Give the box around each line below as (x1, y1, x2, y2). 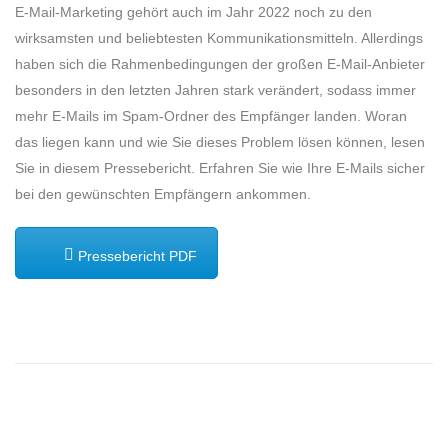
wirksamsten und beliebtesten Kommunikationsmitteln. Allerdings (15, 30, 423, 47)
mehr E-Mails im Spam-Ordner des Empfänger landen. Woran (15, 108, 407, 125)
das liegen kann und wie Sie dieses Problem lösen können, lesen (15, 134, 425, 151)
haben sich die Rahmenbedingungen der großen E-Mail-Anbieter (15, 56, 425, 73)
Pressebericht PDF (74, 248, 197, 265)
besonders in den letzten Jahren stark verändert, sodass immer (15, 82, 416, 99)
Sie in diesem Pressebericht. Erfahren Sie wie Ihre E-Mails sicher (15, 160, 425, 177)
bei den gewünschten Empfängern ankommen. (15, 186, 311, 203)
